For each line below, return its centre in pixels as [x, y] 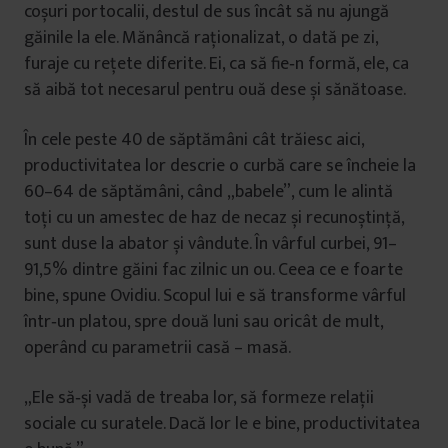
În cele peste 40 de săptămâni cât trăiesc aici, [194, 140]
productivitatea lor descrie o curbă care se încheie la [220, 166]
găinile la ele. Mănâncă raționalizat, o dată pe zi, [201, 38]
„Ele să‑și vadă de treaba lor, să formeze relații [199, 398]
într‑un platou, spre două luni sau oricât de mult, [203, 322]
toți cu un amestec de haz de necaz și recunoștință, [214, 218]
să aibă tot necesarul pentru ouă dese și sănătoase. [215, 90]
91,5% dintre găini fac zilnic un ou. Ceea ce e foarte [213, 270]
